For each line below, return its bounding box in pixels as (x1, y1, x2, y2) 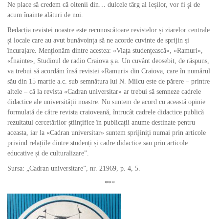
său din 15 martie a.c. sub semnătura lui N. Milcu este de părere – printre (7, 78, 210, 85)
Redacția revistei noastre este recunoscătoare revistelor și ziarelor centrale (7, 26, 210, 34)
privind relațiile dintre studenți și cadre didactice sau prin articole (7, 139, 188, 147)
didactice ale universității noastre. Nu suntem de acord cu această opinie (7, 98, 205, 106)
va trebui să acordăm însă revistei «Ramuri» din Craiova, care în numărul (7, 67, 210, 75)
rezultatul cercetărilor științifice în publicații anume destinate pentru (7, 119, 195, 126)
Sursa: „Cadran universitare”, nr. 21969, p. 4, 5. (7, 165, 140, 172)
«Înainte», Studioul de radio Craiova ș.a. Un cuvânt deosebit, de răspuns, (7, 57, 209, 65)
